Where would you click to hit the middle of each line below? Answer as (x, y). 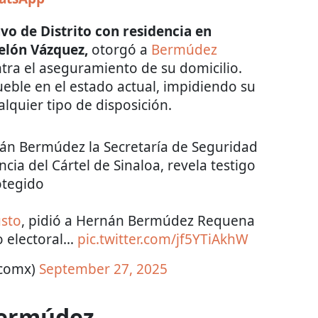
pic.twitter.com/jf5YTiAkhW (163, 239)
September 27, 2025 (103, 269)
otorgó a (120, 49)
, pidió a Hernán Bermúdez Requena (138, 220)
